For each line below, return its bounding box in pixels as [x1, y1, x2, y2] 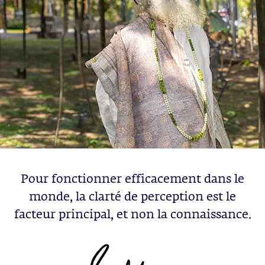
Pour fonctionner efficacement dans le [21, 173, 244, 186]
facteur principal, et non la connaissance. [14, 209, 251, 221]
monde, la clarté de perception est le [29, 191, 236, 203]
